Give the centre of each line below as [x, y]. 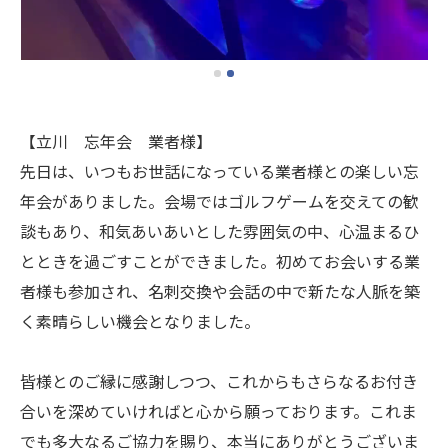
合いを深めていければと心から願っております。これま [218, 411]
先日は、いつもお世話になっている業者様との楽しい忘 [219, 171]
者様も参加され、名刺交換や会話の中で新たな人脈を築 [220, 291]
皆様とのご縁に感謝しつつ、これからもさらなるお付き [219, 381]
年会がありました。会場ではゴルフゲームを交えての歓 [219, 201]
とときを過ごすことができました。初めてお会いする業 [220, 261]
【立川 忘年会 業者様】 [116, 141]
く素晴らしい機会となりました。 [140, 321]
